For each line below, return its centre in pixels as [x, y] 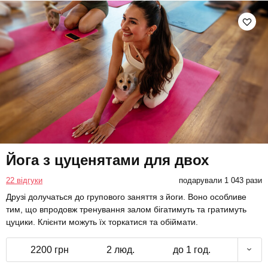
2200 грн [50, 249]
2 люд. [121, 249]
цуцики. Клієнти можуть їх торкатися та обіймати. [102, 222]
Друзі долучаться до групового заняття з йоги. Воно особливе [126, 197]
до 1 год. [191, 249]
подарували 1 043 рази [220, 180]
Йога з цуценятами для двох [107, 160]
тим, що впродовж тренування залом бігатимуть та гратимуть [126, 209]
